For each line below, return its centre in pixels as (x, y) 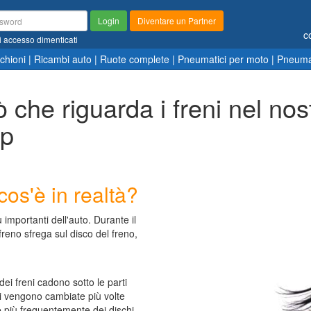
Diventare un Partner (177, 20)
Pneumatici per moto (223, 59)
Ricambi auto (62, 59)
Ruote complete (134, 59)
